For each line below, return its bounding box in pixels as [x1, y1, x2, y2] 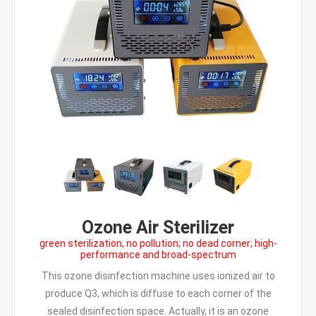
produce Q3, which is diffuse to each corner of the [44, 288, 272, 299]
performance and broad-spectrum [80, 249, 236, 260]
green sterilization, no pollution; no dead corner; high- [39, 238, 277, 249]
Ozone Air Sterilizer [82, 217, 234, 238]
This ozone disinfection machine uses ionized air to [41, 270, 275, 281]
